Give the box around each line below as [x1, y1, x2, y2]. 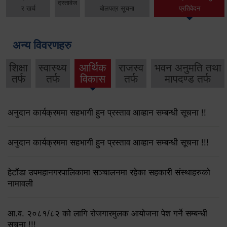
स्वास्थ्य [39, 61, 67, 73]
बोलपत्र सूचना [100, 5, 135, 13]
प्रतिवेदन [178, 5, 200, 13]
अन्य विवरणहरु [13, 39, 71, 52]
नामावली [8, 179, 33, 189]
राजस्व [119, 61, 144, 73]
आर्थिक [79, 61, 107, 73]
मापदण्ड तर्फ [165, 72, 211, 85]
